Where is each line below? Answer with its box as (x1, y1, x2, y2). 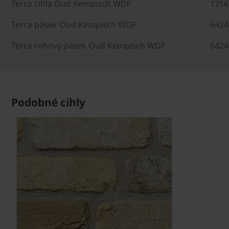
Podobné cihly (11, 95, 85, 110)
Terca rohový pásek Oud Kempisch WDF (11, 40, 165, 52)
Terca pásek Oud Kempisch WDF (11, 19, 136, 31)
